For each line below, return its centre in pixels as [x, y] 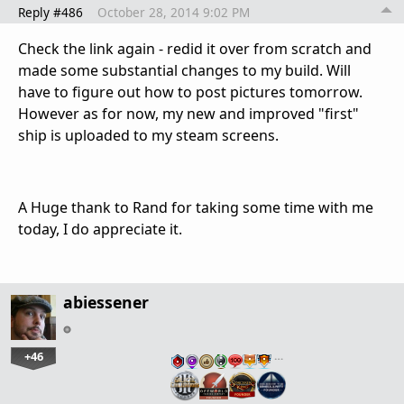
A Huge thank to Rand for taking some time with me [196, 208]
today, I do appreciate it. [100, 230]
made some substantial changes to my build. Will [184, 71]
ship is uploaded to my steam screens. [148, 136]
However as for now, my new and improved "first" [188, 114]
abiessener [106, 303]
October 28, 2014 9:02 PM [174, 13]
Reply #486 [50, 13]
